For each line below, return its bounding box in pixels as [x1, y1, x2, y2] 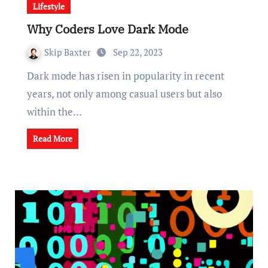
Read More [32, 133, 72, 144]
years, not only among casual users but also [26, 87, 222, 100]
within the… [26, 105, 82, 118]
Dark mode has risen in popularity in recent [26, 69, 34, 83]
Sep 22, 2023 [112, 46, 163, 58]
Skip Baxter [44, 46, 93, 58]
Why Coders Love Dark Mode [26, 21, 188, 37]
